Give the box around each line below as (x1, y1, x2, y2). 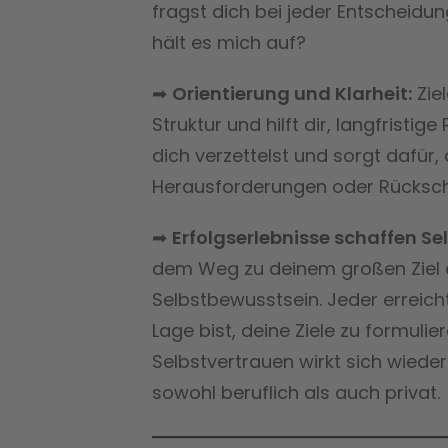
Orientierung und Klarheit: (172, 80, 412, 106)
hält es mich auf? (152, 29, 306, 55)
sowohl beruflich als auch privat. (152, 379, 440, 405)
